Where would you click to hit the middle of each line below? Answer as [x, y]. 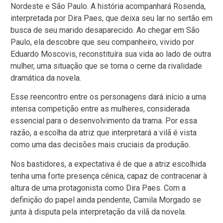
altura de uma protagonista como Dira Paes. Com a [98, 188]
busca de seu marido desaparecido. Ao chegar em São [105, 30]
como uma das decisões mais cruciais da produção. [100, 145]
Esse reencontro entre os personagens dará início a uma [108, 97]
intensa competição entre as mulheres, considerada [100, 109]
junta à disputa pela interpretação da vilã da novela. [98, 212]
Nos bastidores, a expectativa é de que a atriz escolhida [108, 164]
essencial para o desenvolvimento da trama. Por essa [104, 121]
